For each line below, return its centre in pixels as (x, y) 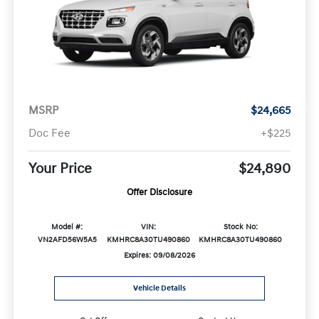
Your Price (60, 169)
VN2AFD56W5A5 (67, 240)
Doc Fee (49, 134)
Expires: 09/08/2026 (159, 256)
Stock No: (240, 228)
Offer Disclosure (159, 193)
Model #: (67, 228)
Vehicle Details (159, 288)
